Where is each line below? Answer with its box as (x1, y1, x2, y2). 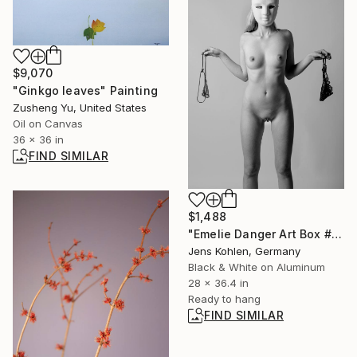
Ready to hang (188, 292, 261, 305)
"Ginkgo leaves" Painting (13, 84, 158, 98)
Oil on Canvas (13, 117, 83, 131)
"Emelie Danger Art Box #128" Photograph (331, 226, 342, 241)
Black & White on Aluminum (188, 260, 325, 273)
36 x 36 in (13, 133, 64, 147)
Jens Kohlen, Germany (188, 244, 300, 257)
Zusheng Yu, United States (13, 101, 147, 115)
